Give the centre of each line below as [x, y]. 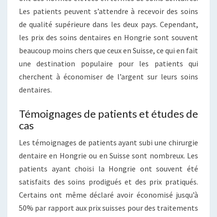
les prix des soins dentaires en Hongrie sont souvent [108, 37]
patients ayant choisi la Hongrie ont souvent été [108, 168]
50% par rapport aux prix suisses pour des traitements [108, 208]
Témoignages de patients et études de [108, 113]
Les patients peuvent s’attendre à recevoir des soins [108, 11]
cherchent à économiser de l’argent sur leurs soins [108, 76]
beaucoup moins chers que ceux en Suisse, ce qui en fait [108, 50]
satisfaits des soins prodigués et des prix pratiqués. [108, 181]
